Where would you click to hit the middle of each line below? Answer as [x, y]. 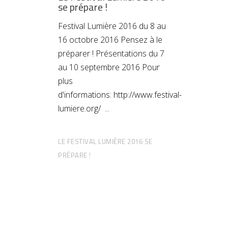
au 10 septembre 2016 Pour [109, 67]
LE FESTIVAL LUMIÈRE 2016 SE [105, 141]
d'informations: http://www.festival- [120, 94]
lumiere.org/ [81, 108]
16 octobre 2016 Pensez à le [110, 39]
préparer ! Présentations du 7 [111, 53]
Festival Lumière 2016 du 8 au [112, 26]
